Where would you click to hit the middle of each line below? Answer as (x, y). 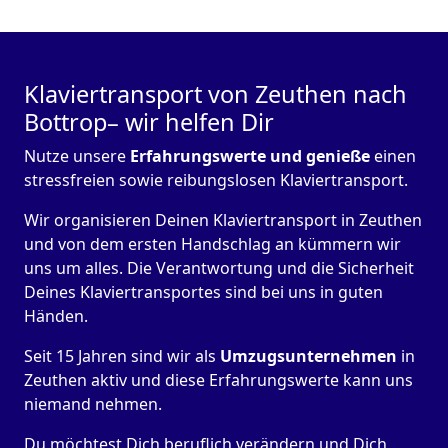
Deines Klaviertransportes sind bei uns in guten (203, 292)
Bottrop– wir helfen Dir (149, 122)
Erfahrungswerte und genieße (250, 156)
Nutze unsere (77, 156)
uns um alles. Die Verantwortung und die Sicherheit (219, 268)
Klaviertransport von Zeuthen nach (215, 94)
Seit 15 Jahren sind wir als (122, 356)
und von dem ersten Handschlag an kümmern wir (212, 244)
